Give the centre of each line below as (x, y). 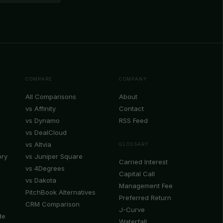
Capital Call (137, 173)
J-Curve (132, 209)
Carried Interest (143, 162)
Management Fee (146, 185)
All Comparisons (51, 96)
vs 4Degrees (45, 168)
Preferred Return (145, 197)
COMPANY (133, 79)
